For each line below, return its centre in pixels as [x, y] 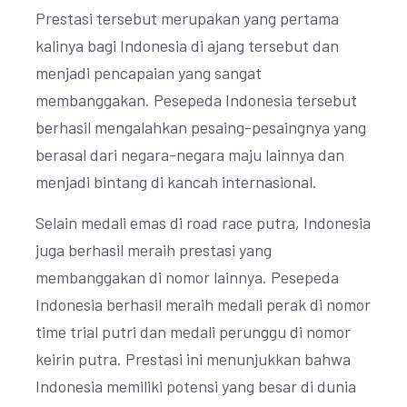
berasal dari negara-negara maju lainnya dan [190, 154]
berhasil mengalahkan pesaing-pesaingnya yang [201, 127]
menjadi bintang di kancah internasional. [176, 182]
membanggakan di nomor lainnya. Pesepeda [187, 277]
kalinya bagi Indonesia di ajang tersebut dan [187, 45]
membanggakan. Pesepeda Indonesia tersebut [196, 100]
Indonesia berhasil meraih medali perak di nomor [203, 304]
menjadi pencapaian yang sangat [149, 73]
